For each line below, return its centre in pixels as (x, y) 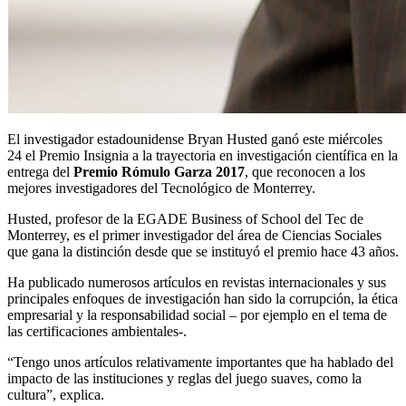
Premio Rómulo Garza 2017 (159, 172)
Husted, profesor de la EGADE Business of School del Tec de (185, 219)
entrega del (40, 172)
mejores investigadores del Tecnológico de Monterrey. (161, 188)
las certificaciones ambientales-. (97, 332)
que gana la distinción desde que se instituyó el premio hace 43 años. (203, 252)
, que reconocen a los (305, 172)
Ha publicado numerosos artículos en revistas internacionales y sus (197, 283)
